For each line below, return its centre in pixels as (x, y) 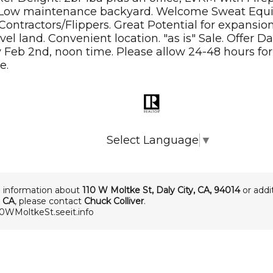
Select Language (153, 140)
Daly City (175, 190)
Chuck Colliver (114, 201)
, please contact (49, 201)
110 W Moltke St (117, 190)
